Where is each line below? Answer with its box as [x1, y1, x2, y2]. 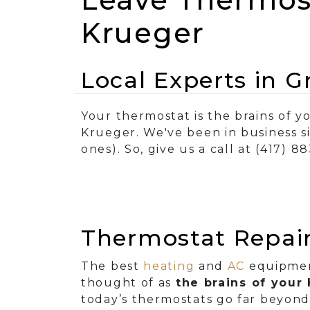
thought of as [81, 276, 176, 290]
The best [81, 259, 144, 273]
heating [143, 259, 195, 273]
